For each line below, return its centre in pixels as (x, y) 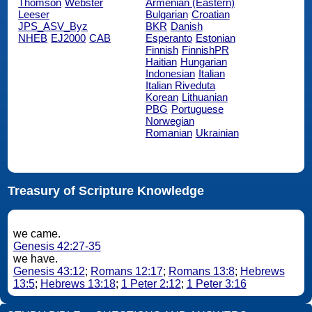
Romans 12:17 (126, 272)
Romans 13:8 (201, 272)
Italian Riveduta (180, 85)
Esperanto (169, 38)
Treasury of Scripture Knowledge (106, 191)
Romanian (169, 132)
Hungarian (203, 61)
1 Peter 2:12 (151, 284)
